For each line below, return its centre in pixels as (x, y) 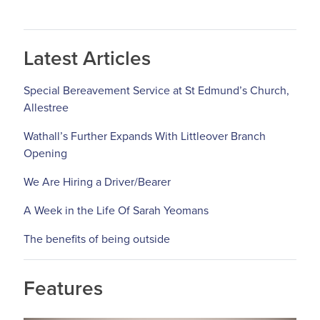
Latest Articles (87, 59)
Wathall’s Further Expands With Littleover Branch (145, 137)
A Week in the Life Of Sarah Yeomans (116, 211)
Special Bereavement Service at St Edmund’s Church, (156, 91)
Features (63, 289)
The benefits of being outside (97, 240)
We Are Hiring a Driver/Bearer (97, 182)
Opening (45, 154)
